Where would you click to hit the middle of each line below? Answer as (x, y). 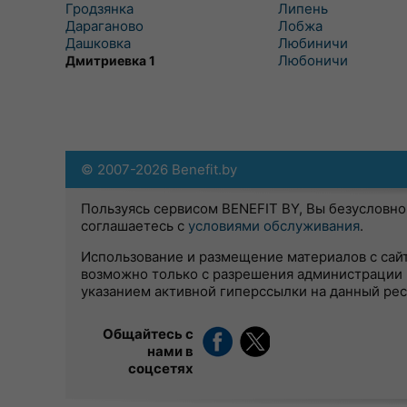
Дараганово (104, 26)
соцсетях (161, 368)
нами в (170, 351)
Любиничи (313, 43)
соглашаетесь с (134, 226)
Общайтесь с (148, 334)
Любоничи (313, 60)
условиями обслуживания (274, 226)
